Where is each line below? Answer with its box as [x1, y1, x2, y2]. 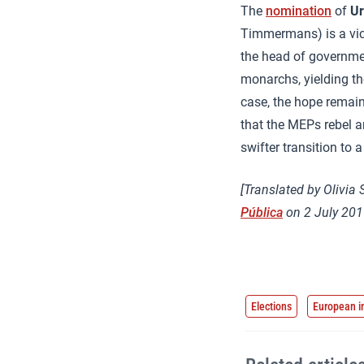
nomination [266, 3, 331, 19]
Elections [251, 300, 292, 314]
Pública [240, 205, 283, 221]
